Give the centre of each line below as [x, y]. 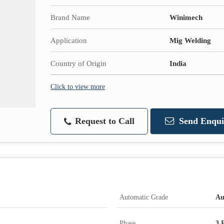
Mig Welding [190, 40]
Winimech [186, 17]
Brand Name [70, 17]
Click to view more [78, 87]
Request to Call [103, 121]
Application [69, 40]
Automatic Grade [144, 197]
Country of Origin [78, 63]
